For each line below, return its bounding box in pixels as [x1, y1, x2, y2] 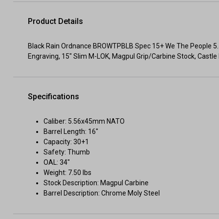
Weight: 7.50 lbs [44, 169, 91, 176]
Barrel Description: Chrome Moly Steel [44, 189, 160, 197]
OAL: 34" [44, 158, 70, 166]
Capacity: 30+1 [44, 138, 89, 146]
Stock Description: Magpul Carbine [44, 179, 149, 187]
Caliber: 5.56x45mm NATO [44, 117, 125, 125]
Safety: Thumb [44, 148, 90, 156]
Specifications [28, 92, 79, 101]
